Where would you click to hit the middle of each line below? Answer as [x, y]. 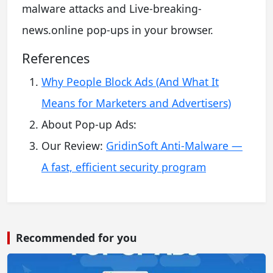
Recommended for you [76, 237]
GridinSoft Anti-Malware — [174, 145]
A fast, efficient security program [124, 167]
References [56, 58]
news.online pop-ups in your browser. [118, 30]
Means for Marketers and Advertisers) [136, 103]
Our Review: [74, 145]
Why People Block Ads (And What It [130, 81]
